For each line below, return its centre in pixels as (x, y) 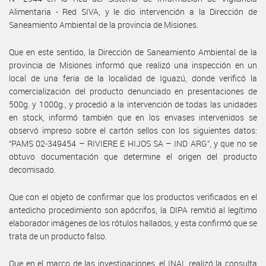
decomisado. (32, 169)
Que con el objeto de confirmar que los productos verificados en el (133, 197)
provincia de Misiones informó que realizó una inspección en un (133, 65)
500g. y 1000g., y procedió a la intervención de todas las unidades (133, 104)
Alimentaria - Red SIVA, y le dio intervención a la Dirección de (133, 11)
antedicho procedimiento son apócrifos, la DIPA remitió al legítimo (133, 210)
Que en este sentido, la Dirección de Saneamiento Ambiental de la (133, 52)
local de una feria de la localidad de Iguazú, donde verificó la (133, 78)
